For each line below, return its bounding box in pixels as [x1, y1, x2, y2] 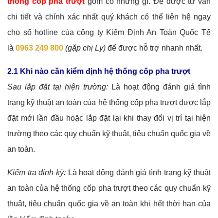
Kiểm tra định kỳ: [7, 168, 66, 177]
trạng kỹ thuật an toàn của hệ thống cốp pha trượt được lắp [7, 98, 211, 107]
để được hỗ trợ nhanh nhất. [106, 44, 202, 53]
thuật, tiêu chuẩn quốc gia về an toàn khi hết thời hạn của [7, 200, 211, 208]
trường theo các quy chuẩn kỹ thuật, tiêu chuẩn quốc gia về [7, 129, 211, 138]
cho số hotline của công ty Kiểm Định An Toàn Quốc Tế [7, 28, 211, 37]
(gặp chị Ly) [65, 44, 106, 53]
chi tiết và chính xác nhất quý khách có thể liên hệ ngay [7, 13, 211, 21]
